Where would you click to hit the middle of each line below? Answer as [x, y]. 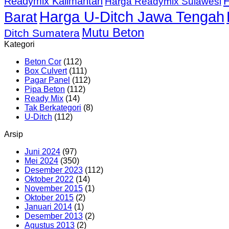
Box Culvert [46, 71]
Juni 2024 [42, 152]
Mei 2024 [41, 161]
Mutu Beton [113, 33]
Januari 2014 [48, 207]
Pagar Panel [47, 80]
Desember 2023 [54, 170]
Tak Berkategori [53, 108]
